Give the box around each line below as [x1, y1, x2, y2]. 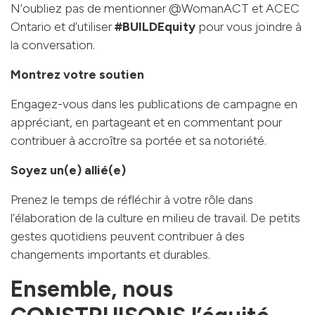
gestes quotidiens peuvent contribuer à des [11, 229, 245, 244]
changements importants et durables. [11, 247, 210, 262]
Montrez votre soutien [11, 67, 144, 82]
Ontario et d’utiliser [11, 19, 115, 34]
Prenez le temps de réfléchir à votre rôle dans [11, 192, 253, 207]
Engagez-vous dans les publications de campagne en [11, 96, 297, 112]
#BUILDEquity [115, 19, 195, 34]
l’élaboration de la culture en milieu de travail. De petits [11, 210, 300, 226]
